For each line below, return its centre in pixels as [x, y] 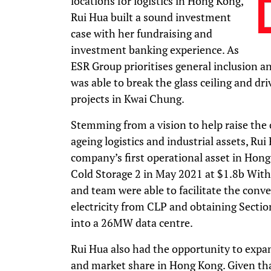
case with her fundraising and [142, 33]
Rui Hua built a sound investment [151, 17]
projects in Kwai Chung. [129, 98]
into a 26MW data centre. [133, 222]
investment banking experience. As [155, 49]
